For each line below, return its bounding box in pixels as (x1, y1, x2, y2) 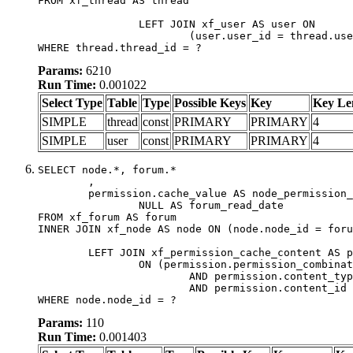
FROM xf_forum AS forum (38, 210, 176, 223)
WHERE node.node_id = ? (38, 293, 176, 306)
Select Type (42, 95, 102, 110)
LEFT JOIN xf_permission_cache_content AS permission (38, 246, 88, 258)
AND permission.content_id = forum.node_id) (38, 281, 189, 294)
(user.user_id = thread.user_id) (38, 29, 189, 42)
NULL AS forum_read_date (38, 199, 139, 211)
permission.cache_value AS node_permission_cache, (38, 187, 88, 199)
